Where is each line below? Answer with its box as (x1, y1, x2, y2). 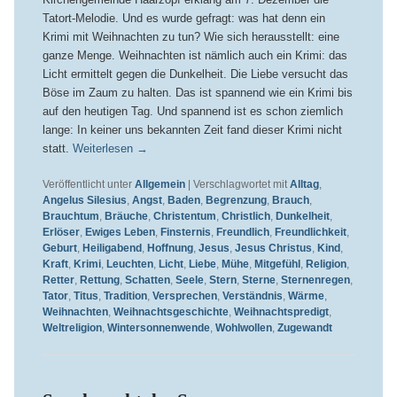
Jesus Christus (234, 241, 312, 254)
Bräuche (104, 209, 148, 222)
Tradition (103, 289, 147, 302)
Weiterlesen (72, 141, 136, 155)
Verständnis (222, 289, 283, 302)
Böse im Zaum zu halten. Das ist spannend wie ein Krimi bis (42, 85, 353, 99)
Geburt (42, 241, 77, 254)
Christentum (152, 209, 216, 222)
